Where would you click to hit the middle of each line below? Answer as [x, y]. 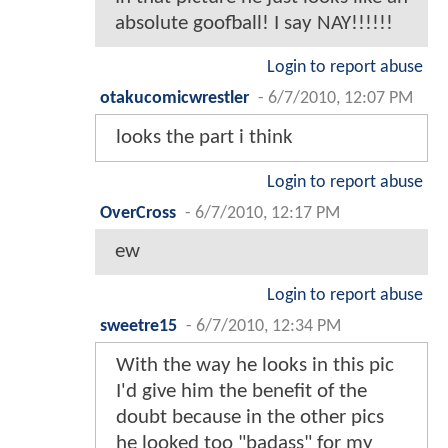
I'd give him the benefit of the [241, 391]
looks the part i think [204, 137]
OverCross [138, 213]
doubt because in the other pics [250, 417]
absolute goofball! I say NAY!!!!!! [254, 23]
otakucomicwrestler [174, 98]
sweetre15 [138, 326]
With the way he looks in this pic [255, 365]
